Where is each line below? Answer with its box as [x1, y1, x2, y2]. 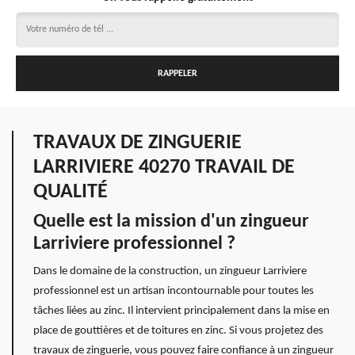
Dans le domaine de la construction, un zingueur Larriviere [33, 265, 307, 277]
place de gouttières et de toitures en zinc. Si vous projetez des [33, 325, 323, 337]
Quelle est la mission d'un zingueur [33, 212, 309, 231]
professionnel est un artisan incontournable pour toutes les [33, 285, 314, 297]
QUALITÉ [33, 181, 108, 203]
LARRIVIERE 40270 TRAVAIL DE [33, 157, 295, 178]
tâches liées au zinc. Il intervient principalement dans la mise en [33, 305, 330, 317]
